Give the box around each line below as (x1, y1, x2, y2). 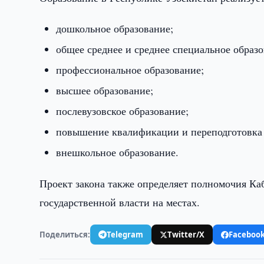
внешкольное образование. (56, 145, 179, 159)
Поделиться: (39, 229, 91, 240)
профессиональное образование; (56, 62, 204, 77)
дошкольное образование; (56, 21, 174, 35)
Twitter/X (167, 229, 205, 240)
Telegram (107, 229, 144, 240)
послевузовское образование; (56, 104, 189, 118)
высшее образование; (56, 83, 154, 97)
